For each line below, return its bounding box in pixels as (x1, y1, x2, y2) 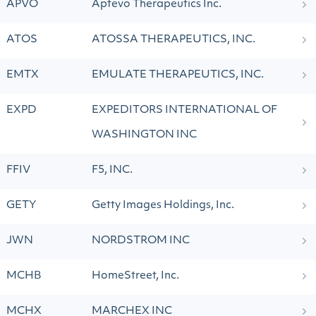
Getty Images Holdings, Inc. (92, 200, 234, 211)
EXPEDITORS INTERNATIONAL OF (92, 105, 277, 116)
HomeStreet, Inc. (92, 271, 179, 281)
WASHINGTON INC (92, 130, 197, 140)
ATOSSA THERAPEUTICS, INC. (92, 35, 255, 45)
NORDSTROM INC (92, 236, 190, 246)
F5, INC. (92, 165, 133, 176)
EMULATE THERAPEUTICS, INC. (92, 70, 264, 80)
